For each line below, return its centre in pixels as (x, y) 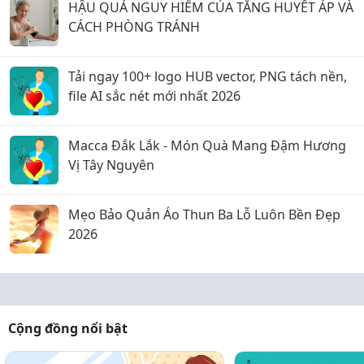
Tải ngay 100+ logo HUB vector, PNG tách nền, (208, 76)
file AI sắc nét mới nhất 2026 (154, 96)
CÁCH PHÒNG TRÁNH (134, 27)
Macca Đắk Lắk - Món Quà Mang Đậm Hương (207, 145)
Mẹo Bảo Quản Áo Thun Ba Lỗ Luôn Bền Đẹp (204, 214)
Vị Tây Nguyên (111, 165)
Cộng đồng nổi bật (68, 328)
